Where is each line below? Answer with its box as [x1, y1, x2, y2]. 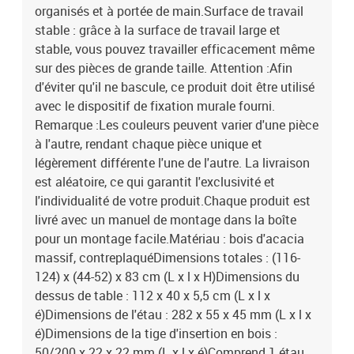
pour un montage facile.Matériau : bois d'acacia [35, 230, 304, 247]
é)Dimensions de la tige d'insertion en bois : [35, 325, 277, 342]
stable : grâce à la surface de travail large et [35, 21, 281, 39]
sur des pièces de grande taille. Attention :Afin [35, 59, 292, 77]
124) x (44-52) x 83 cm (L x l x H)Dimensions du [35, 268, 299, 285]
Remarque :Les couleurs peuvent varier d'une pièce [35, 116, 318, 134]
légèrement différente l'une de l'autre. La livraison [35, 154, 310, 171]
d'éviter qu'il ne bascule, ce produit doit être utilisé [35, 78, 314, 96]
